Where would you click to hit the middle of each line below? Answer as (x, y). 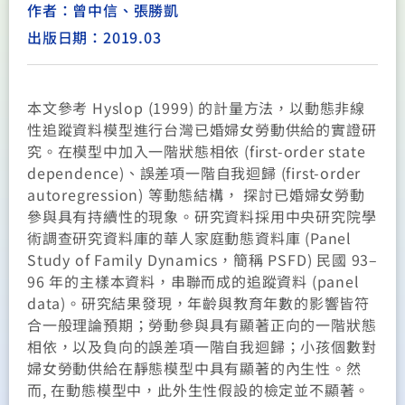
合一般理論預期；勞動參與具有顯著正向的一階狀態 (202, 325)
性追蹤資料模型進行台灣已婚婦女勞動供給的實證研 (202, 129)
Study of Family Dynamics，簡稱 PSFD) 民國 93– (203, 259)
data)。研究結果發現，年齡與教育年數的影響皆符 (198, 303)
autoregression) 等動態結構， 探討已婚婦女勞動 (196, 194)
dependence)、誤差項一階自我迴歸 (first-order (194, 173)
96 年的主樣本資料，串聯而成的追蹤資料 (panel (193, 281)
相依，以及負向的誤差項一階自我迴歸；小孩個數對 (202, 346)
